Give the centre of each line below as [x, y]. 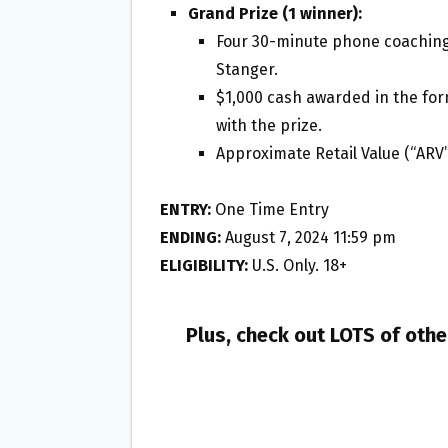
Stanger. [247, 69]
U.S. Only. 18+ [297, 265]
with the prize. [269, 125]
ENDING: [190, 237]
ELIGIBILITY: [204, 265]
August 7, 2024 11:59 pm [308, 237]
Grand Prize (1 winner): [275, 13]
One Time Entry [270, 209]
